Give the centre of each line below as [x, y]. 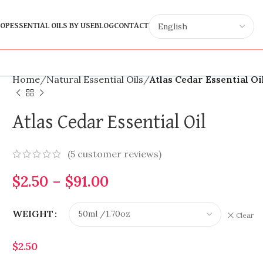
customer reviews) [119, 154]
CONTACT [131, 26]
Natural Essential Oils [95, 79]
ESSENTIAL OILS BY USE [52, 26]
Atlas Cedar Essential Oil [109, 122]
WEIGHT [33, 214]
